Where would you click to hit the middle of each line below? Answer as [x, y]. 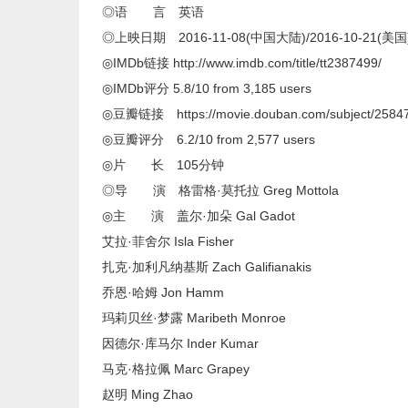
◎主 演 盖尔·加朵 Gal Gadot [199, 216]
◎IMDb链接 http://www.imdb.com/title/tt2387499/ [242, 63]
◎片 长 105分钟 [163, 165]
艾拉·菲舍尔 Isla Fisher [168, 241]
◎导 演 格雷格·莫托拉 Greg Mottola [220, 190]
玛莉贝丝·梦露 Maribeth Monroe [194, 318]
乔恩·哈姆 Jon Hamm [163, 292]
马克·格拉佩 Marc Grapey [176, 369]
